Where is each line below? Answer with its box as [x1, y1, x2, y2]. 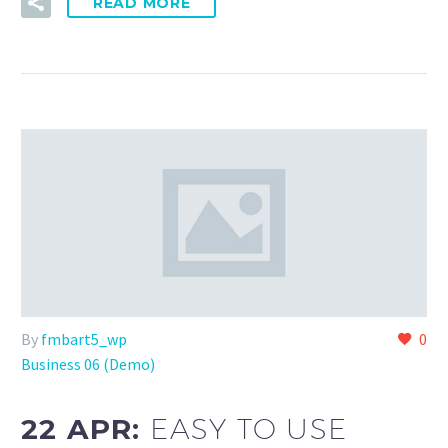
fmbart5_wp [41, 328, 127, 349]
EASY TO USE [150, 412, 348, 446]
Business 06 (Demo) [21, 353, 155, 374]
